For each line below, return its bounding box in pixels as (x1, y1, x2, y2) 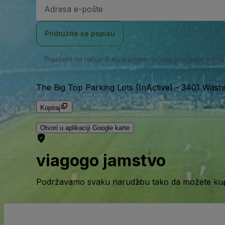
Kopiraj (40, 104, 60, 111)
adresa (44, 15, 65, 22)
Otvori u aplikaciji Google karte (40, 124, 130, 132)
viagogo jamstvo (36, 151, 166, 171)
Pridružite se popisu (45, 29, 115, 38)
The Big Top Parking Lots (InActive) (36, 82, 173, 92)
